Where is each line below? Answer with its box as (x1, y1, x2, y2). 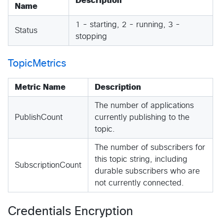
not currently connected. (95, 179, 184, 187)
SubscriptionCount (15, 161, 81, 169)
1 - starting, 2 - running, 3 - (75, 20, 180, 29)
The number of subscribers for (95, 143, 205, 151)
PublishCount (15, 113, 63, 121)
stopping (75, 32, 107, 40)
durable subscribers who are (95, 167, 200, 175)
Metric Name (15, 83, 66, 91)
